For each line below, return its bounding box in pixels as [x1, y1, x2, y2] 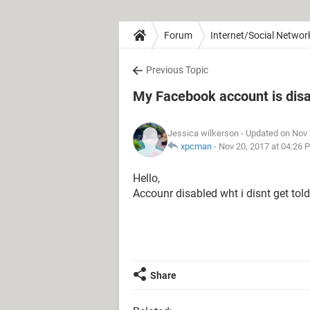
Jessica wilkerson [167, 128, 239, 138]
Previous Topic [146, 64, 208, 75]
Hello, [133, 172, 160, 185]
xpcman [181, 141, 212, 152]
